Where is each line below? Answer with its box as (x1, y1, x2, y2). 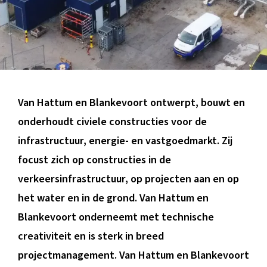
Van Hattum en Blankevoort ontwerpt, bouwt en (17, 95, 245, 110)
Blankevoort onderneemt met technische (17, 210, 214, 225)
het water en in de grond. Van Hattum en (17, 191, 209, 206)
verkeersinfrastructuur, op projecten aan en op (17, 172, 239, 187)
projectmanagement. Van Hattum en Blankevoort (17, 248, 249, 263)
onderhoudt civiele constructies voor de (17, 114, 207, 129)
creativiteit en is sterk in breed (17, 229, 164, 244)
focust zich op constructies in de (17, 153, 171, 167)
